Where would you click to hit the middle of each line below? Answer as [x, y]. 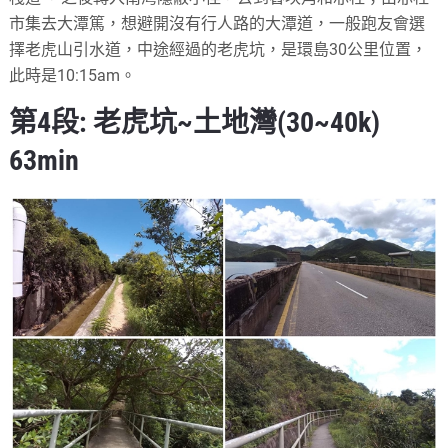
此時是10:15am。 [73, 76]
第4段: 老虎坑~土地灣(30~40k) [195, 123]
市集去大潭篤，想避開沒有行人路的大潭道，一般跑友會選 [217, 24]
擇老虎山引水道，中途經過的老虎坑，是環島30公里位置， [218, 50]
